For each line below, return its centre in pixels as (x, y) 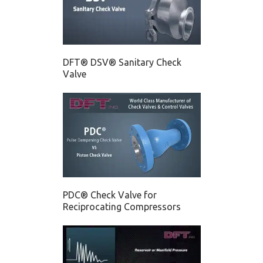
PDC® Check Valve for (109, 195)
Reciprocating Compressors (122, 206)
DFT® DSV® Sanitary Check (122, 62)
